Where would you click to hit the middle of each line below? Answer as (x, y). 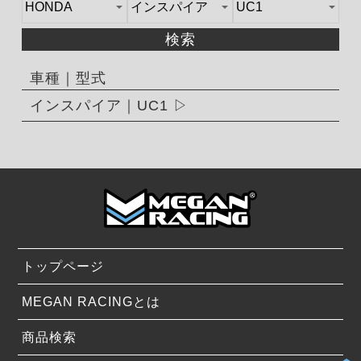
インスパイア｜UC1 (99, 105)
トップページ (63, 267)
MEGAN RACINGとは (91, 302)
